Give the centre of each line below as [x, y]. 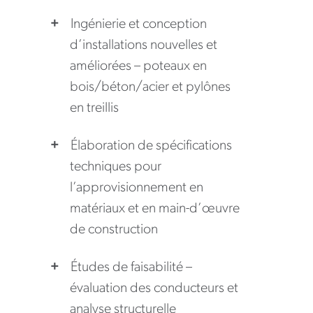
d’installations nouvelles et [143, 46]
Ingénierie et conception [138, 25]
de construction [114, 230]
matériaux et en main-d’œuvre [154, 209]
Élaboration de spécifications [151, 146]
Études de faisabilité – [131, 268]
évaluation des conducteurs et [154, 289]
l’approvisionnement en [136, 188]
